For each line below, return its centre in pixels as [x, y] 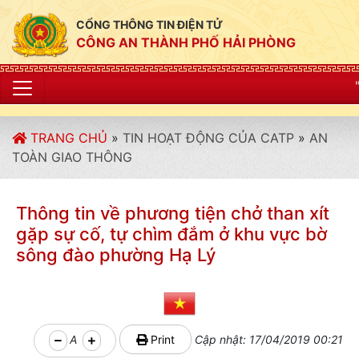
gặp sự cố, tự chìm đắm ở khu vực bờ [171, 234]
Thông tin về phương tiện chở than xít [173, 213]
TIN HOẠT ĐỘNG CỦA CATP [208, 138]
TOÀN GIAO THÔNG [72, 157]
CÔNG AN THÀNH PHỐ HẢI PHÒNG [186, 42]
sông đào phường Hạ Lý [116, 255]
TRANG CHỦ [67, 138]
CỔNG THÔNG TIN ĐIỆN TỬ [149, 24]
